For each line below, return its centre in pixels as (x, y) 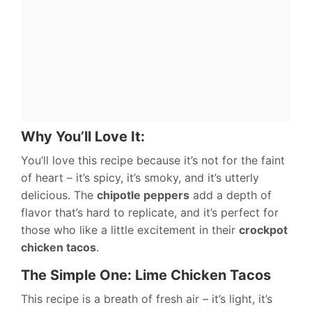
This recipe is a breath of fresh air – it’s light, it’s (147, 298)
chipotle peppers (143, 195)
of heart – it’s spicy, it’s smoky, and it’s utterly (140, 177)
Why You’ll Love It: (83, 136)
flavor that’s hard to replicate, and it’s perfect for (150, 212)
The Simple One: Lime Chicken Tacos (146, 275)
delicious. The (59, 195)
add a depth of (231, 195)
